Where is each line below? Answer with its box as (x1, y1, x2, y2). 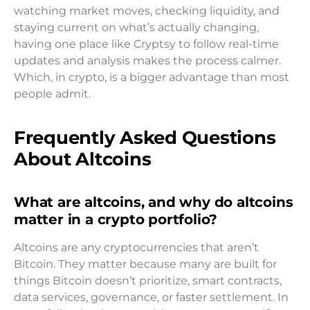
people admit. (14, 87, 91, 100)
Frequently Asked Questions (14, 127, 276, 149)
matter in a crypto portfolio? (14, 211, 218, 228)
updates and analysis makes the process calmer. (14, 54, 281, 67)
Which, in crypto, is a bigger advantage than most (14, 71, 289, 84)
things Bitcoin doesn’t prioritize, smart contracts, (14, 274, 282, 288)
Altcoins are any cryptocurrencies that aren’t (14, 241, 259, 255)
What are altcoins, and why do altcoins (14, 194, 293, 211)
